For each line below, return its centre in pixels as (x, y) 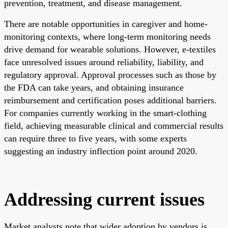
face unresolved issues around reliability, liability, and (104, 62)
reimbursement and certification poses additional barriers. (110, 100)
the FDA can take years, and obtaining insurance (94, 87)
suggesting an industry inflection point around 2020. (101, 151)
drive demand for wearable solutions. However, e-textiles (110, 49)
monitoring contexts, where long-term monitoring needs (107, 36)
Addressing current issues (104, 199)
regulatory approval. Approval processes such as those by (110, 75)
